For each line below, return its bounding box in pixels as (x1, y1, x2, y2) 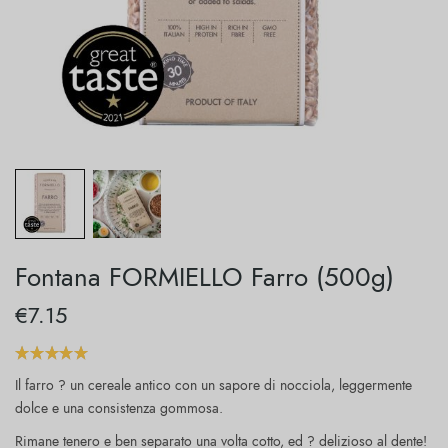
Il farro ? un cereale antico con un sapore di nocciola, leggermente (15, 374, 413, 395)
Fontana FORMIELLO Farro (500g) (15, 257, 394, 296)
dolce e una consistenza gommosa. (15, 397, 224, 418)
